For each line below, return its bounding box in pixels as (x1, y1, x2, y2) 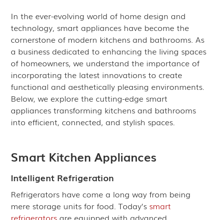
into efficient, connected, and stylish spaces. (11, 116, 175, 128)
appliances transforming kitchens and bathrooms (11, 104, 196, 116)
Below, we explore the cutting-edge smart (11, 92, 168, 104)
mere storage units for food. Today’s (11, 200, 150, 212)
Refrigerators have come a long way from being (11, 188, 191, 200)
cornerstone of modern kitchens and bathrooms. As (11, 33, 205, 45)
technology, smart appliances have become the (11, 22, 190, 33)
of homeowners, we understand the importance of (11, 57, 200, 69)
